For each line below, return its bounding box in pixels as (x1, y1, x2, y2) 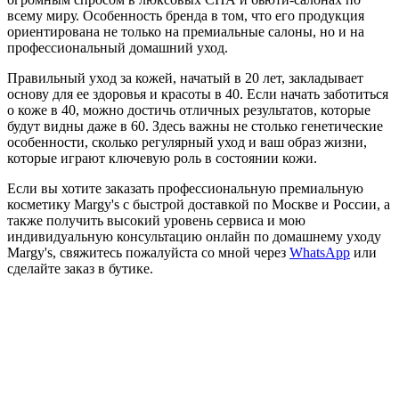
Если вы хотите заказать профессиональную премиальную (7, 180, 363, 196)
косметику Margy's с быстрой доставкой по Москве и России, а (7, 196, 390, 212)
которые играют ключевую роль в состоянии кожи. (7, 150, 317, 166)
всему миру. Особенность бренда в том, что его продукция (7, 7, 364, 23)
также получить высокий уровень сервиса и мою (7, 212, 305, 228)
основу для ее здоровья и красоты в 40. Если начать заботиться (7, 85, 388, 102)
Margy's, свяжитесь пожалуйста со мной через (7, 244, 289, 260)
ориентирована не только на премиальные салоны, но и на (7, 23, 364, 39)
